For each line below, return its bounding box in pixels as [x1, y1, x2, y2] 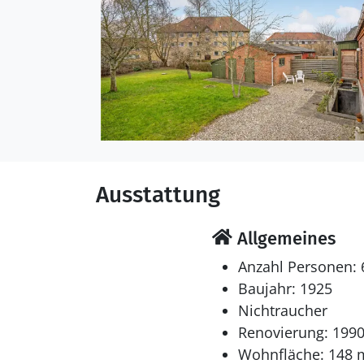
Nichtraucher [237, 301, 327, 320]
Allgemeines [232, 227, 336, 249]
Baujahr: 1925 [237, 279, 332, 298]
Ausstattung [96, 181, 220, 208]
